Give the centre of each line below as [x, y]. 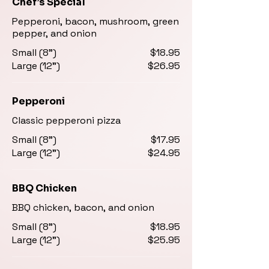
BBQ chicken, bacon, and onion [83, 207]
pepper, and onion [54, 33]
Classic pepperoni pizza [66, 120]
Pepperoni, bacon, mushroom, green [95, 21]
